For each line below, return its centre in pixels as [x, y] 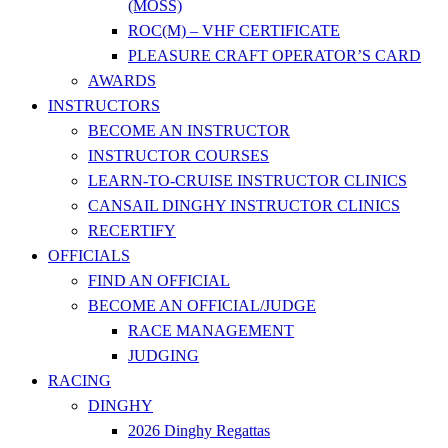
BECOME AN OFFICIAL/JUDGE [202, 305]
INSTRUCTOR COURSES [178, 155]
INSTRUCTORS [104, 105]
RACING [79, 380]
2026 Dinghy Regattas [199, 430]
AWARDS [122, 80]
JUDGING [163, 355]
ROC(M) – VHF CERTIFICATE [234, 30]
